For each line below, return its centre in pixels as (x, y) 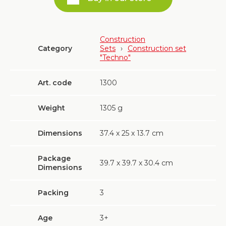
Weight (51, 108)
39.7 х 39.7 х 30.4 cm (136, 163)
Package (54, 158)
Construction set (157, 48)
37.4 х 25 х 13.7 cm (132, 133)
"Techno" (115, 58)
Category (55, 48)
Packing (53, 193)
